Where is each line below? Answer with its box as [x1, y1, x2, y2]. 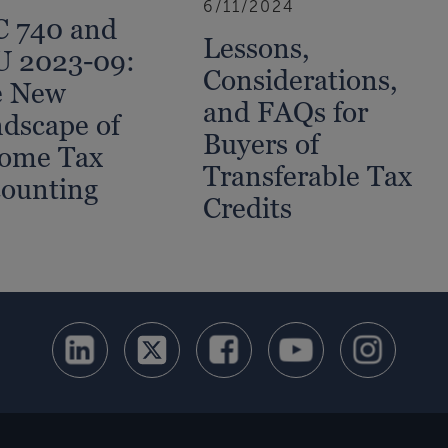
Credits [203, 191, 293, 224]
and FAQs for [203, 95, 369, 128]
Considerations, [203, 63, 399, 96]
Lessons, [203, 31, 311, 64]
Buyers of [203, 127, 320, 160]
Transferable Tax [203, 159, 413, 192]
